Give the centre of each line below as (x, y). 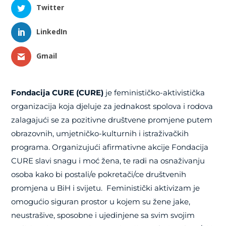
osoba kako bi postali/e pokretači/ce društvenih (99, 175)
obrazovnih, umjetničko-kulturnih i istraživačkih (100, 134)
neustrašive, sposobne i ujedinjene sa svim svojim (103, 215)
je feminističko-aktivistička (154, 93)
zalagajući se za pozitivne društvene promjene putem (112, 120)
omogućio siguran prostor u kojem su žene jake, (101, 202)
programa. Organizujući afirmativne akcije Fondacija (110, 147)
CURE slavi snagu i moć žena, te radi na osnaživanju (108, 161)
